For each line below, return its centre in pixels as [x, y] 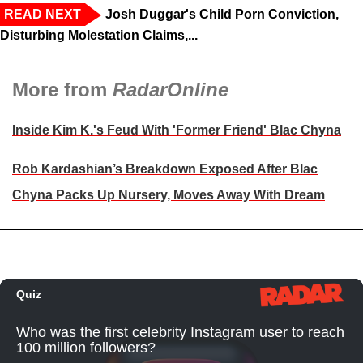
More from [62, 90]
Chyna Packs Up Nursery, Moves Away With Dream [169, 195]
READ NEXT [43, 15]
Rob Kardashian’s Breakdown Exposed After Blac [165, 169]
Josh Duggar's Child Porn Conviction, [222, 15]
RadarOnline [171, 90]
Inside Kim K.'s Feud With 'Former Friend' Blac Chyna [177, 130]
